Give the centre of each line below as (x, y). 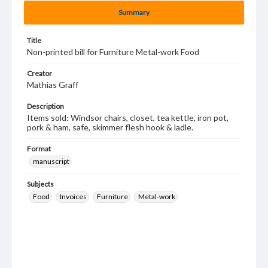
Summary (134, 12)
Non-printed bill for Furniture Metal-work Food (113, 52)
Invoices (73, 197)
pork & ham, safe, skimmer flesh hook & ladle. (110, 127)
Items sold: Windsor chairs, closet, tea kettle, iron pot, (128, 118)
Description (45, 106)
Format (39, 149)
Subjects (40, 184)
